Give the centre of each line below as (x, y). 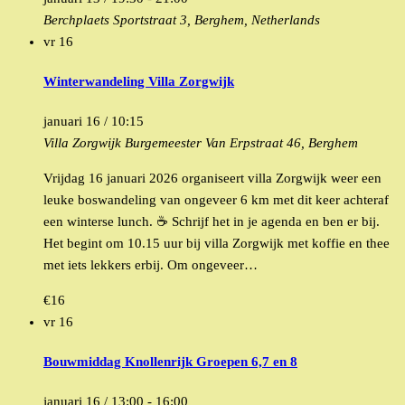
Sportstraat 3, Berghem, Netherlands (217, 20)
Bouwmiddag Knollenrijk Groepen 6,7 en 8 (170, 362)
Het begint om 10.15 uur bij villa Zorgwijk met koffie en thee (217, 244)
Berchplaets (78, 20)
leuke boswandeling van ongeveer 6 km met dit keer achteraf (216, 200)
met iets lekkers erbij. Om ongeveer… (151, 265)
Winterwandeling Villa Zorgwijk (139, 82)
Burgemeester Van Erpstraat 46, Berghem (241, 143)
